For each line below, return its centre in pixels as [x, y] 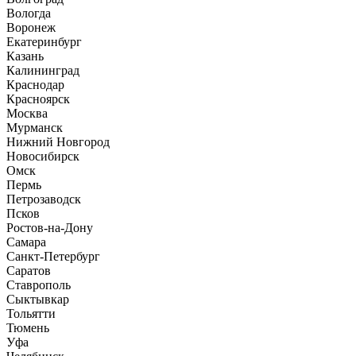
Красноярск [38, 99]
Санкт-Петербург [53, 256]
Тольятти [31, 313]
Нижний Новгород [58, 142]
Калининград [43, 70]
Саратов [29, 271]
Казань [25, 56]
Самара [26, 242]
